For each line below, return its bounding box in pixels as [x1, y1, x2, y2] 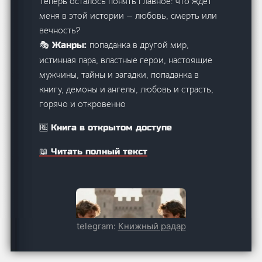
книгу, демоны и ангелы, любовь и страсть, [39, 84, 214, 95]
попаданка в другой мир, [89, 39, 189, 51]
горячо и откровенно [39, 98, 126, 110]
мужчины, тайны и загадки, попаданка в [39, 69, 199, 81]
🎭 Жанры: [39, 40, 90, 51]
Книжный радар [118, 220, 186, 232]
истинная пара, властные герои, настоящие [39, 54, 213, 66]
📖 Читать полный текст [39, 146, 148, 157]
